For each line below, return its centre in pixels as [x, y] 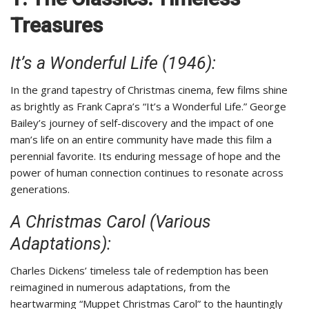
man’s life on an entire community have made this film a [141, 140]
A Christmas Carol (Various [111, 222]
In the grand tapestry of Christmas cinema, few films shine [149, 90]
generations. [40, 189]
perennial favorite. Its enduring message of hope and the [146, 156]
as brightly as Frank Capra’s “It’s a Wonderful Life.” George [148, 107]
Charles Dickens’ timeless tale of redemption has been [139, 271]
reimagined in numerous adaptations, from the [120, 287]
